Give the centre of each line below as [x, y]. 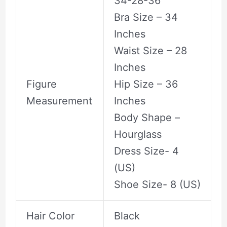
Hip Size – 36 [146, 84]
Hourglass [138, 134]
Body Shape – [147, 117]
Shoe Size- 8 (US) [157, 184]
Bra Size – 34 [146, 17]
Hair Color [50, 216]
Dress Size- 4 [146, 151]
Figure [41, 84]
